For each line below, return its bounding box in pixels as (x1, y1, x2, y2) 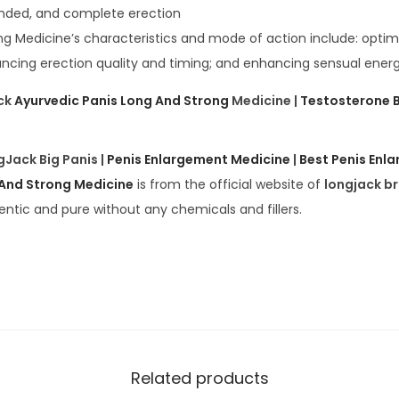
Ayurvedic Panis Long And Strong (14, 92, 229, 110)
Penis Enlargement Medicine (107, 151, 290, 169)
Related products (130, 367, 269, 390)
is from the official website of (134, 175, 324, 194)
